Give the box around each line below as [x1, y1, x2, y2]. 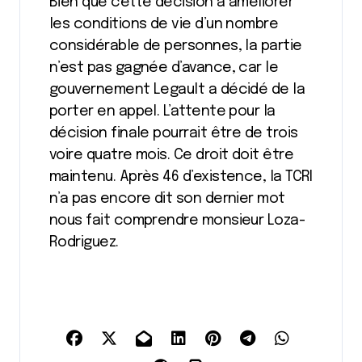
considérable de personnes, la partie [49, 39, 302, 53]
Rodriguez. [49, 235, 119, 250]
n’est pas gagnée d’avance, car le [49, 61, 279, 75]
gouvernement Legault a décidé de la [49, 82, 305, 97]
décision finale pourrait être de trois [49, 126, 298, 141]
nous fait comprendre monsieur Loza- [49, 213, 305, 228]
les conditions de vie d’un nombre [49, 17, 279, 32]
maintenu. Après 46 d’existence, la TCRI [49, 170, 313, 184]
